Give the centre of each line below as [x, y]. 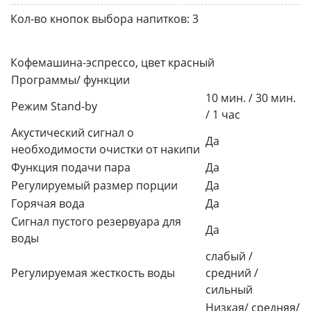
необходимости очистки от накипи [106, 149]
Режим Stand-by [54, 106]
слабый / [229, 256]
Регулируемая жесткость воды [93, 272]
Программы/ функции [70, 79]
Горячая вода [48, 203]
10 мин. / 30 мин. [251, 98]
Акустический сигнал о [73, 132]
